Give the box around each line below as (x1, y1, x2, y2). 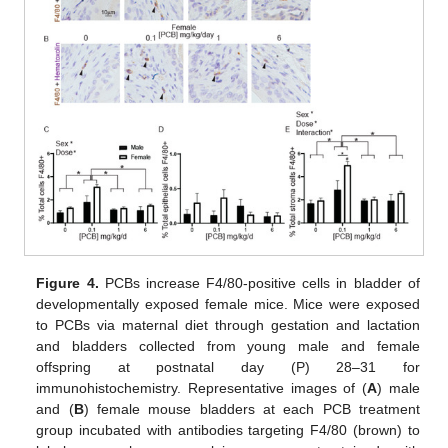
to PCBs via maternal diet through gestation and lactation (36, 317, 420, 334)
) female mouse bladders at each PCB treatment (83, 401, 420, 418)
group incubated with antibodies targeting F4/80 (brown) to (36, 422, 420, 439)
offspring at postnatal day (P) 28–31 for (36, 359, 420, 376)
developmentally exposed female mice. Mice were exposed (36, 296, 420, 313)
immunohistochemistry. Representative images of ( (36, 380, 368, 397)
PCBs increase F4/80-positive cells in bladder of (98, 275, 420, 292)
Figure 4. (36, 275, 99, 292)
